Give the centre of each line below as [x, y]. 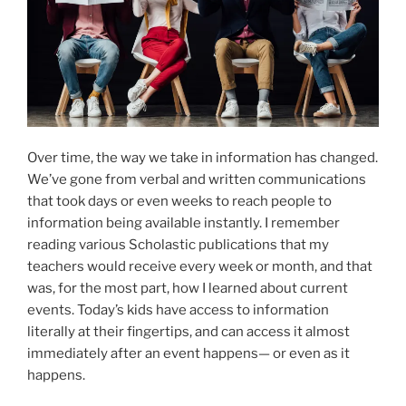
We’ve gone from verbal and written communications [197, 180]
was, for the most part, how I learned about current [188, 289]
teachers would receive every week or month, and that [200, 267]
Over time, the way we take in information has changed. [203, 158]
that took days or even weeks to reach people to [179, 202]
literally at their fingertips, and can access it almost [188, 332]
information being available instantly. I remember [184, 223]
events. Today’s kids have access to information [178, 310]
